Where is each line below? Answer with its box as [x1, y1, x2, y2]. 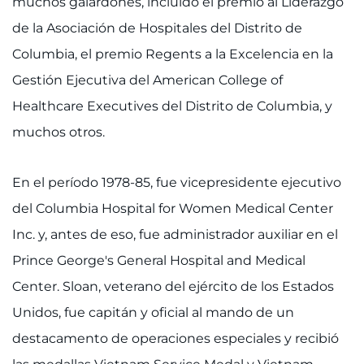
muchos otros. [12, 124, 111, 140]
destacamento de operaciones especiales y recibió [12, 331, 339, 346]
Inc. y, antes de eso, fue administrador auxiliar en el [12, 227, 338, 242]
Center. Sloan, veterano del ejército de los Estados [12, 279, 334, 294]
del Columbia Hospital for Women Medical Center [12, 201, 333, 216]
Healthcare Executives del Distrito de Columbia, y [12, 98, 332, 114]
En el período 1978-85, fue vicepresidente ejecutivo [12, 175, 341, 190]
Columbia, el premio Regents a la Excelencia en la [12, 46, 333, 62]
